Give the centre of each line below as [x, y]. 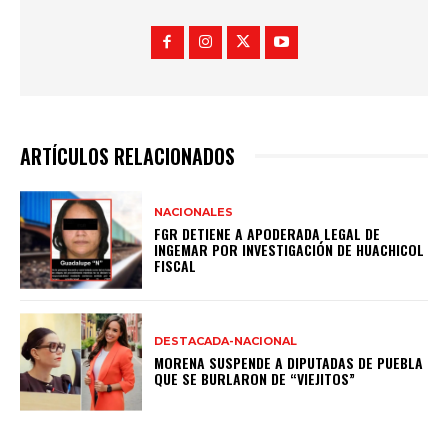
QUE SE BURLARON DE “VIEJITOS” [255, 379]
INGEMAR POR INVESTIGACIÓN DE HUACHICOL [289, 249]
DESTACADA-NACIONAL [226, 341]
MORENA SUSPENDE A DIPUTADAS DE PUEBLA [289, 363]
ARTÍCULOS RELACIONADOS [127, 156]
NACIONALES [194, 211]
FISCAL [175, 265]
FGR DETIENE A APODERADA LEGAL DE [267, 233]
